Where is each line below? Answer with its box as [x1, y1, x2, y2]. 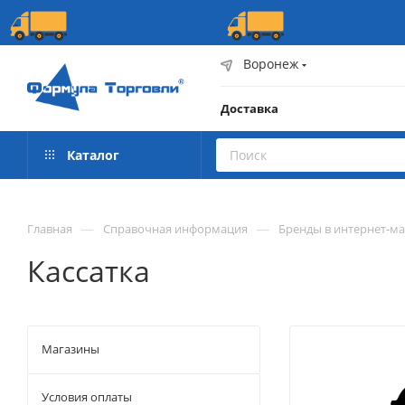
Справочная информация [103, 221, 248, 237]
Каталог [63, 146, 119, 164]
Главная [27, 221, 72, 237]
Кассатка [27, 251, 150, 290]
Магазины [42, 341, 99, 357]
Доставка [221, 100, 278, 117]
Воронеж [243, 55, 298, 72]
